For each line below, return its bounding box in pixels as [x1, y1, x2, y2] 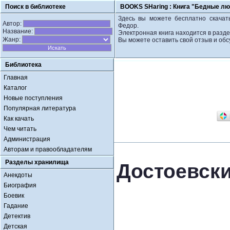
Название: [3, 28, 34, 35]
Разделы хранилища [5, 159, 69, 166]
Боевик [4, 192, 24, 199]
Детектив [4, 213, 30, 220]
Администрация [4, 136, 50, 143]
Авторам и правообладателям [4, 146, 92, 153]
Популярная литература [4, 105, 76, 112]
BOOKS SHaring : [120, 3, 173, 10]
